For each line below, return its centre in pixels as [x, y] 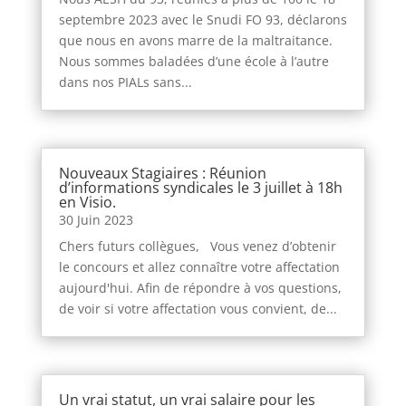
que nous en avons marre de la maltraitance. [195, 40]
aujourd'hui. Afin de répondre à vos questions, [200, 288]
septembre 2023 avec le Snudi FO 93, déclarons [203, 19]
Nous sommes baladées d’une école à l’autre [193, 61]
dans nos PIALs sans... [125, 82]
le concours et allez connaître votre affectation [199, 267]
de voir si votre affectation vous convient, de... [198, 309]
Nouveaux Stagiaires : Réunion [162, 174]
